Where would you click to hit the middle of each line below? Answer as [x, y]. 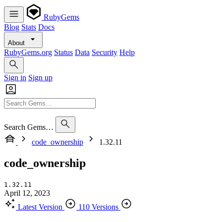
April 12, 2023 [27, 193]
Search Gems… [29, 127]
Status [63, 52]
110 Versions [98, 207]
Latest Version [40, 207]
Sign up [40, 78]
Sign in [15, 78]
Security [105, 52]
